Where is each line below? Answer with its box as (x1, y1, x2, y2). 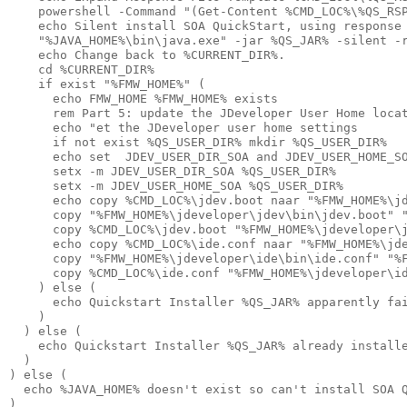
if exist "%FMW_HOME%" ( (9, 76, 205, 91)
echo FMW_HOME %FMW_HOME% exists (9, 91, 278, 105)
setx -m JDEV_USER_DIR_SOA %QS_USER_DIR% (9, 164, 336, 178)
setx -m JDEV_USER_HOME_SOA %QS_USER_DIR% (9, 178, 343, 193)
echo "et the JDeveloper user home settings (9, 120, 358, 134)
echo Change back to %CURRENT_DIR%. (9, 47, 285, 62)
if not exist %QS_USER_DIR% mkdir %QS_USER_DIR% (9, 134, 387, 149)
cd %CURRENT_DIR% (9, 62, 154, 76)
